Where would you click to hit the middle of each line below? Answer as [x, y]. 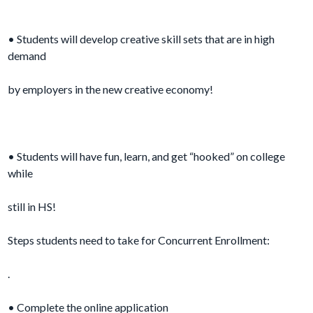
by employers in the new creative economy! [111, 89]
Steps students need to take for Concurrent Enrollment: [139, 240]
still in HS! [32, 207]
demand [27, 56]
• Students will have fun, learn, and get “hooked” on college [147, 156]
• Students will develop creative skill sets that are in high [141, 39]
